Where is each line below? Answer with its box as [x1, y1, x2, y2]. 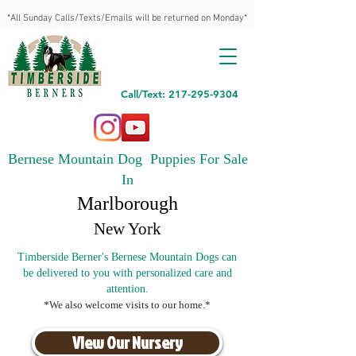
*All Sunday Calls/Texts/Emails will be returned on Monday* [7, 13, 247, 24]
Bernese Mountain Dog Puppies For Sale [7, 151, 248, 167]
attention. [106, 283, 149, 295]
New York [94, 219, 161, 238]
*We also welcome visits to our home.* [44, 299, 211, 311]
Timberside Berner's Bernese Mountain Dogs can [17, 251, 237, 263]
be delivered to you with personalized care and [22, 267, 232, 279]
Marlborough [77, 193, 178, 214]
